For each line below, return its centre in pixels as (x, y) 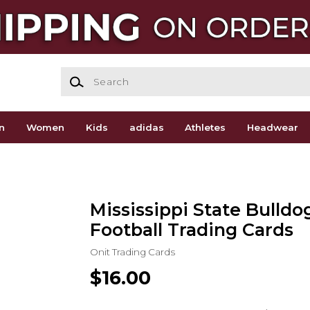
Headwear (273, 128)
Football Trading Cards (191, 230)
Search (77, 73)
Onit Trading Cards (132, 252)
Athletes (206, 128)
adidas (146, 128)
